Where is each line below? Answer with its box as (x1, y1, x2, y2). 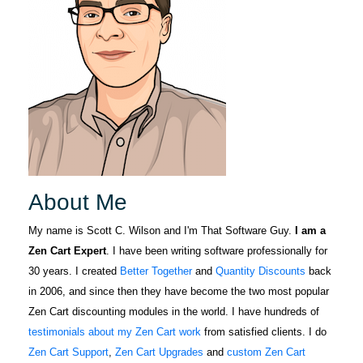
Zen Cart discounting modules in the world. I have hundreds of (28, 305, 319, 318)
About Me (28, 190, 127, 215)
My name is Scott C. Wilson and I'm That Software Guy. (28, 224, 295, 237)
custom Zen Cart (227, 346, 305, 358)
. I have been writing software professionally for (106, 245, 327, 257)
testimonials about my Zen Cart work (28, 326, 201, 338)
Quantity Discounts (216, 265, 305, 277)
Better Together (120, 265, 192, 277)
